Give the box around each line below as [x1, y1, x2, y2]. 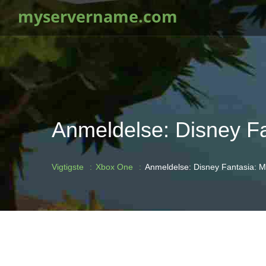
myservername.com [18, 6, 178, 27]
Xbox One [96, 162, 133, 172]
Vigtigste [52, 162, 84, 172]
